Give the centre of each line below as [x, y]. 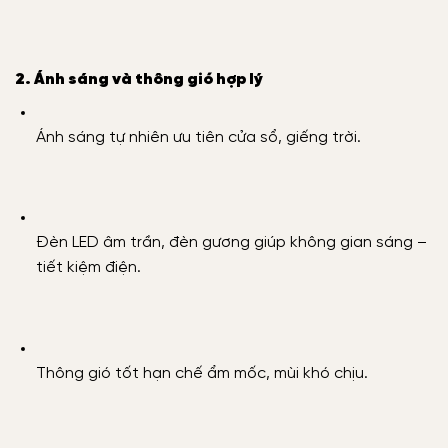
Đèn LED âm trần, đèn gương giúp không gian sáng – [231, 243]
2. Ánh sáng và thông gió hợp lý [139, 79]
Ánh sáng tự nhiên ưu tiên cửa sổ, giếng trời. [198, 137]
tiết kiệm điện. [88, 268]
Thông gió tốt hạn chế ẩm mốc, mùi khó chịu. [201, 373]
